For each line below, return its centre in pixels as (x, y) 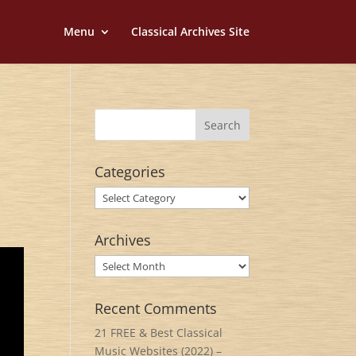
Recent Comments (156, 308)
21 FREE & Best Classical (159, 333)
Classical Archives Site (190, 31)
